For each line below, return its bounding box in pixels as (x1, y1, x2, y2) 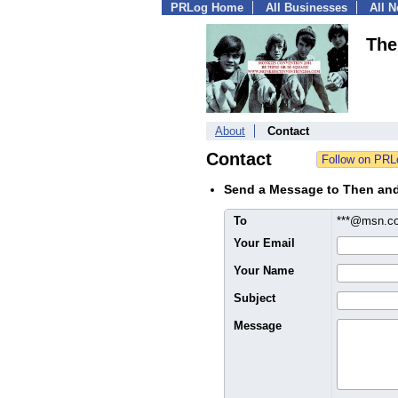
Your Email (234, 236, 295, 250)
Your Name (234, 264, 294, 277)
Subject (234, 291, 275, 305)
